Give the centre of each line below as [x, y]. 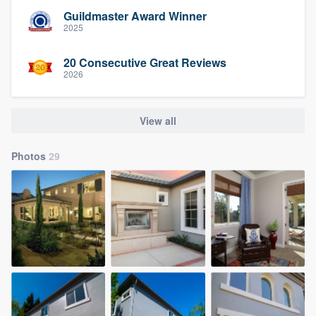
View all [158, 120]
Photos [30, 156]
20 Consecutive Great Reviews [145, 63]
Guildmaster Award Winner [135, 16]
